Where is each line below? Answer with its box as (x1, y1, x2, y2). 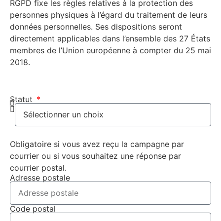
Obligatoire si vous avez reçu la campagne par (10, 139, 184, 149)
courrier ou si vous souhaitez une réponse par (10, 150, 181, 161)
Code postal (10, 203, 56, 214)
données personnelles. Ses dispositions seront (10, 21, 182, 32)
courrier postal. (10, 162, 67, 173)
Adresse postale (10, 172, 70, 183)
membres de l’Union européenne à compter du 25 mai (10, 45, 211, 55)
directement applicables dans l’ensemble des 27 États (10, 33, 210, 43)
